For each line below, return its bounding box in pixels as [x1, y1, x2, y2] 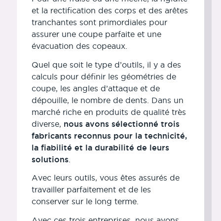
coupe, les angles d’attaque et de [31, 83, 160, 93]
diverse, [31, 119, 61, 128]
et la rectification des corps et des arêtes [31, 5, 188, 15]
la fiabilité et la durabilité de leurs [31, 143, 169, 152]
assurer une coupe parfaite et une [31, 29, 161, 38]
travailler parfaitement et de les [31, 185, 151, 194]
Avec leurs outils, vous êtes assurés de [31, 173, 180, 183]
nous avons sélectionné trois [61, 119, 180, 128]
